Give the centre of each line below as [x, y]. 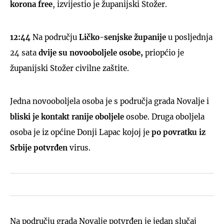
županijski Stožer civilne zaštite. [69, 68]
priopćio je [164, 52]
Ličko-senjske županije [123, 37]
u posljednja [190, 37]
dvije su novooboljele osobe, [92, 52]
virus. [80, 147]
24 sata [24, 52]
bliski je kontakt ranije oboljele [67, 116]
